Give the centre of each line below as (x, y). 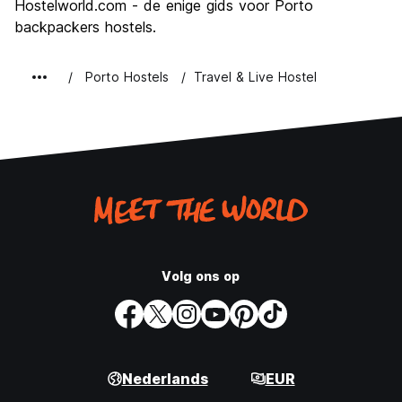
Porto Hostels (127, 77)
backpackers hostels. (85, 27)
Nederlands (165, 379)
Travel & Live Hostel (255, 77)
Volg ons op (201, 276)
